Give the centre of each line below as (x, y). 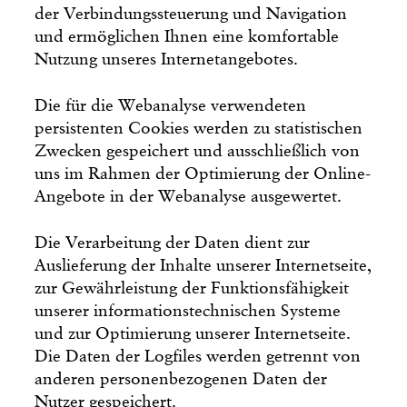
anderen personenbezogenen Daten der (181, 379)
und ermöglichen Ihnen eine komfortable (187, 36)
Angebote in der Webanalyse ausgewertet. (189, 196)
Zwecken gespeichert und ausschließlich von (198, 151)
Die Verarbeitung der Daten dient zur (173, 243)
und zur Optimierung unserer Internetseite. (193, 333)
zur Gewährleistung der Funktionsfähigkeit (192, 288)
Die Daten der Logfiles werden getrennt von (198, 356)
